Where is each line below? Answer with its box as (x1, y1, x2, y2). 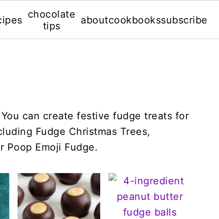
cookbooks (108, 14, 161, 26)
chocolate (27, 8, 76, 20)
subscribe (161, 14, 208, 26)
